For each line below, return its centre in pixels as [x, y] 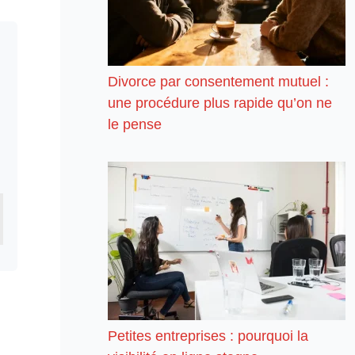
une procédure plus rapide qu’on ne [219, 103]
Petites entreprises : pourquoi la [208, 336]
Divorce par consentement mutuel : [218, 81]
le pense [134, 124]
